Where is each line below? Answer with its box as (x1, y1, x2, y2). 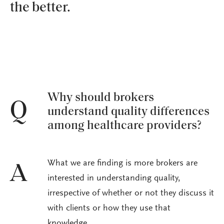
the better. (10, 1, 70, 15)
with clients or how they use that (47, 204, 170, 213)
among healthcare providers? (47, 119, 201, 132)
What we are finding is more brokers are (47, 159, 197, 168)
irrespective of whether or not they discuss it (47, 189, 214, 198)
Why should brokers (47, 91, 154, 104)
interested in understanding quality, (47, 174, 180, 183)
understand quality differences (47, 105, 209, 118)
